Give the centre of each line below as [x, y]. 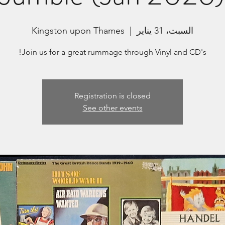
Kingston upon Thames [78, 31]
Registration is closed [113, 96]
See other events [113, 108]
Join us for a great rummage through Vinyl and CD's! [114, 52]
